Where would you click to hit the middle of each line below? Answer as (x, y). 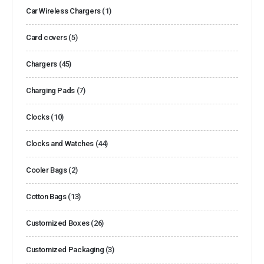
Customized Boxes (58, 223)
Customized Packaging (65, 249)
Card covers (47, 37)
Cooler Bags (47, 170)
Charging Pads (50, 90)
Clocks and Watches (60, 143)
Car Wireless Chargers (63, 11)
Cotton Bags (46, 196)
